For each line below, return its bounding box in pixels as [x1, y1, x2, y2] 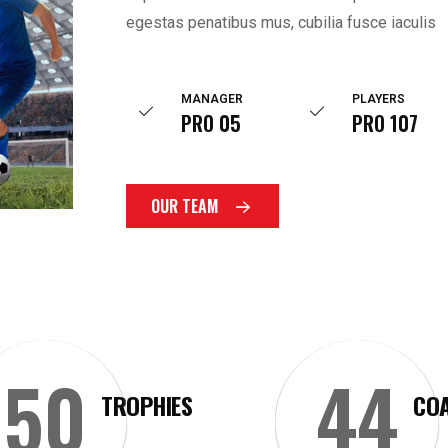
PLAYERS [352, 92, 406, 106]
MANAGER [181, 92, 244, 106]
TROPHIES [101, 387, 193, 423]
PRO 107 [352, 108, 419, 138]
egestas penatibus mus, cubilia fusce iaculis [126, 13, 437, 32]
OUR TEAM [151, 194, 219, 218]
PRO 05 [181, 108, 242, 138]
